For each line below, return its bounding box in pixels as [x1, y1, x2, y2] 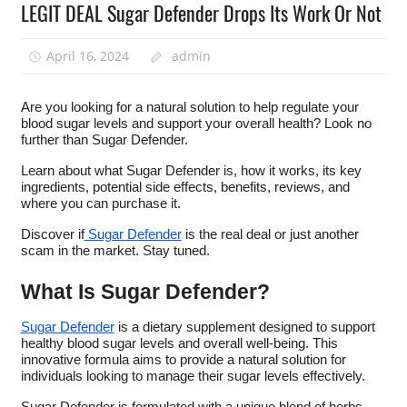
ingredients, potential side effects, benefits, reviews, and [20, 180, 350, 195]
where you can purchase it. [20, 196, 181, 212]
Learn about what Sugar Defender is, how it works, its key [20, 164, 362, 179]
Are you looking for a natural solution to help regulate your [20, 100, 359, 115]
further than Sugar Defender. [20, 133, 188, 148]
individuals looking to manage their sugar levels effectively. [20, 369, 365, 384]
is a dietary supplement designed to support [114, 320, 375, 335]
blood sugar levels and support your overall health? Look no [20, 116, 372, 132]
